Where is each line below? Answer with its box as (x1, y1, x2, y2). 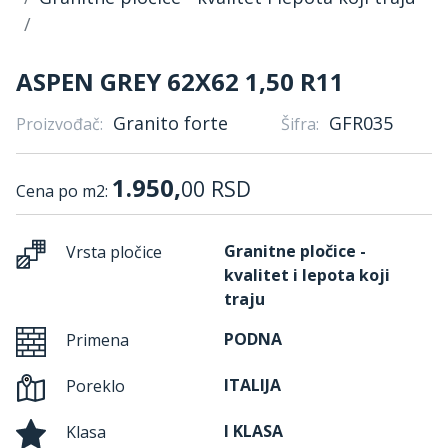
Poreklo (62, 375, 125, 398)
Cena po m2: (16, 180, 112, 202)
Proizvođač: (16, 113, 103, 135)
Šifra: (281, 113, 319, 135)
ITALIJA (224, 374, 281, 396)
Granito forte (113, 111, 228, 135)
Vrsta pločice (62, 241, 162, 264)
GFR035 (329, 111, 393, 135)
